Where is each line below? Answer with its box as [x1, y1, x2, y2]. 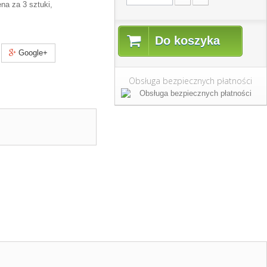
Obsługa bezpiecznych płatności [129, 75, 253, 86]
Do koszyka [154, 34, 220, 47]
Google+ [16, 48, 48, 57]
